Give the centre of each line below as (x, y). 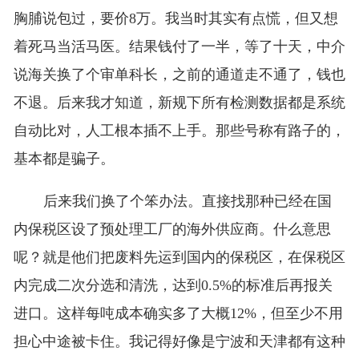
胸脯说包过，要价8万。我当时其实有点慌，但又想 (175, 19)
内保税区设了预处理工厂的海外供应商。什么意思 (172, 230)
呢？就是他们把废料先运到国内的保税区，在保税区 (179, 258)
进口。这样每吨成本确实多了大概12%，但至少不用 (178, 314)
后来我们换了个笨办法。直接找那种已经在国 (187, 202)
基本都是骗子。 (64, 159)
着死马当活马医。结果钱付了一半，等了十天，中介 (179, 47)
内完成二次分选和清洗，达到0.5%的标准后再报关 (173, 286)
